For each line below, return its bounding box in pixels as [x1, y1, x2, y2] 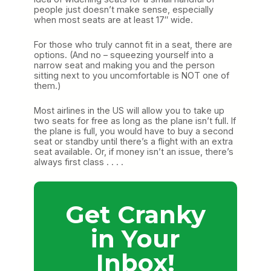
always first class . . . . [34, 156, 123, 167]
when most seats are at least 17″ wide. [34, 14, 193, 25]
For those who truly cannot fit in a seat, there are [34, 39, 232, 50]
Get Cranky [65, 199, 206, 229]
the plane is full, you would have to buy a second [34, 125, 233, 136]
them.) [34, 80, 61, 91]
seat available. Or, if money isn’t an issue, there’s [34, 146, 233, 157]
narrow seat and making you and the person [34, 59, 215, 70]
